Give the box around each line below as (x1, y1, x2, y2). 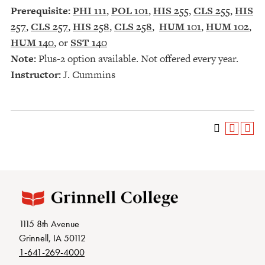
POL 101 (111, 4, 148, 18)
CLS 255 (193, 4, 230, 18)
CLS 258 (114, 20, 152, 34)
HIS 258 (73, 20, 109, 34)
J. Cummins (61, 67, 115, 82)
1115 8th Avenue (19, 218, 79, 231)
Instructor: (11, 67, 61, 82)
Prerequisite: (11, 4, 70, 18)
